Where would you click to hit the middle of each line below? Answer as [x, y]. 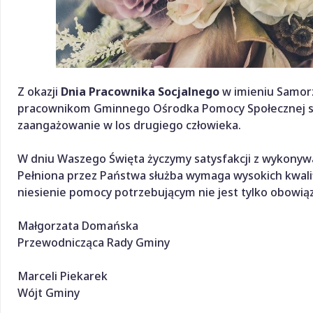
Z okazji [39, 92]
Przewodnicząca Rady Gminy [94, 243]
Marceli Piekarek [63, 276]
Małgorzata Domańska [78, 226]
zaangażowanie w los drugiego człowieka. [129, 125]
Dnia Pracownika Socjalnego [140, 92]
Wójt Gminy [61, 293]
